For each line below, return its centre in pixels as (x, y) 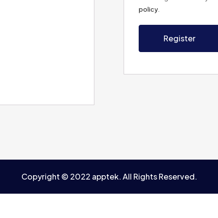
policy (148, 9)
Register (180, 38)
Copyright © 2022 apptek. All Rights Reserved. (109, 176)
